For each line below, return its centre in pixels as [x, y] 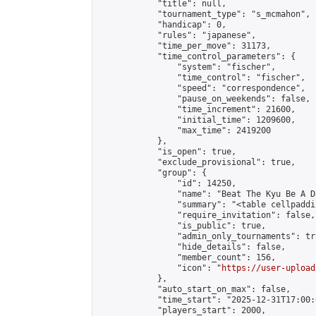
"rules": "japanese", [177, 35]
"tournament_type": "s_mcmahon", [204, 14]
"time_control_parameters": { [197, 56]
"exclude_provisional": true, [197, 162]
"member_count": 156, [187, 257]
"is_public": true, [182, 226]
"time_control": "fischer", [202, 78]
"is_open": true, [167, 152]
